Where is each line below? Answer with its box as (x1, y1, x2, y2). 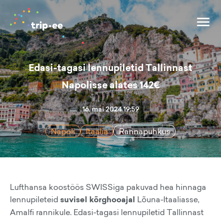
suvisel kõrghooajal (60, 194, 135, 205)
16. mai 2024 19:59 (82, 104, 139, 114)
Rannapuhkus (119, 126, 170, 137)
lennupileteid (10, 194, 60, 205)
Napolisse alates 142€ (61, 78, 160, 92)
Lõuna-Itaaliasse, (135, 194, 199, 205)
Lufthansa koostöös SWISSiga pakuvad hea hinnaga (10, 182, 206, 192)
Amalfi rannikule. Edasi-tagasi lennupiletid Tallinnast (10, 207, 204, 218)
